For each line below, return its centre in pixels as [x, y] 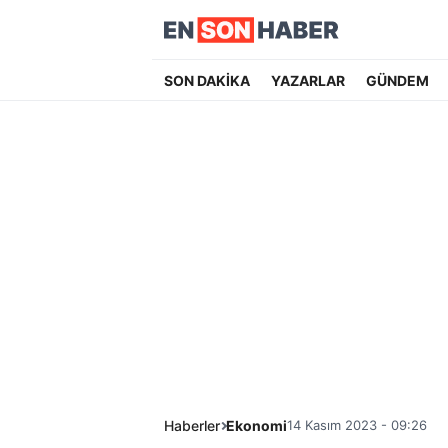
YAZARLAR [307, 80]
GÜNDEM [397, 80]
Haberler [192, 425]
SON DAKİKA [207, 80]
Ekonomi [256, 425]
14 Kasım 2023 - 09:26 [357, 425]
